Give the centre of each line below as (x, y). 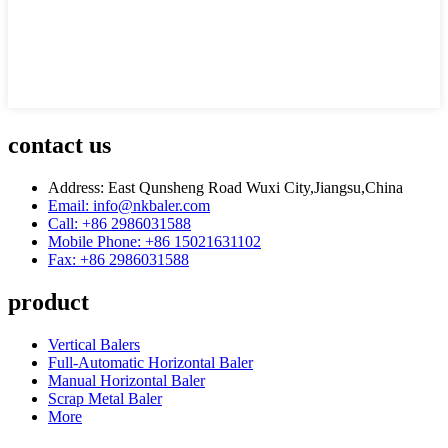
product (48, 301)
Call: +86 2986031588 (119, 223)
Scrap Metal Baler (105, 398)
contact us (59, 144)
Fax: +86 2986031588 (118, 259)
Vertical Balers (94, 344)
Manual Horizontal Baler (126, 380)
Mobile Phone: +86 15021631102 (154, 241)
